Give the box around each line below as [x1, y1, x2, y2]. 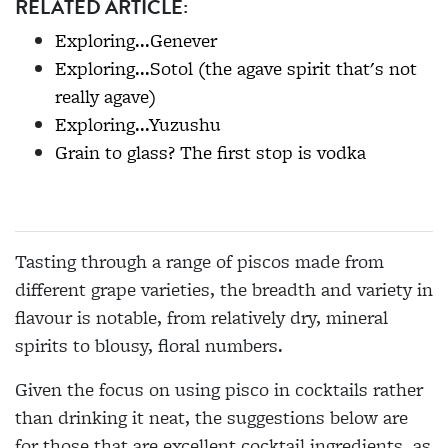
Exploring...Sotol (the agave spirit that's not [55, 55, 417, 83]
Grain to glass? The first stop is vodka [55, 139, 366, 167]
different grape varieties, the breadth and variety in [15, 276, 433, 304]
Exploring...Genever [55, 27, 217, 55]
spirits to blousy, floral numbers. [15, 332, 283, 360]
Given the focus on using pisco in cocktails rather [15, 376, 423, 404]
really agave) [55, 83, 156, 111]
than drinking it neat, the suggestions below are [15, 404, 408, 432]
